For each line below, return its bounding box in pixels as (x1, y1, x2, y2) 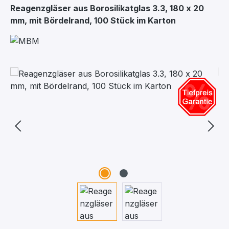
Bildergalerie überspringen (10, 68, 112, 78)
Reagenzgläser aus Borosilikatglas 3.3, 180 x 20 (10, 3, 204, 13)
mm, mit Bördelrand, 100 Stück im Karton (10, 15, 176, 26)
